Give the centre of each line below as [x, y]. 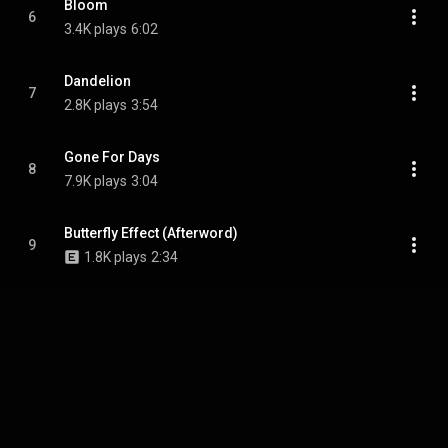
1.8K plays [115, 257]
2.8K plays [95, 105]
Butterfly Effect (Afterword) [151, 233]
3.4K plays [95, 29]
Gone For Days [112, 157]
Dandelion [97, 81]
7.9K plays [95, 181]
